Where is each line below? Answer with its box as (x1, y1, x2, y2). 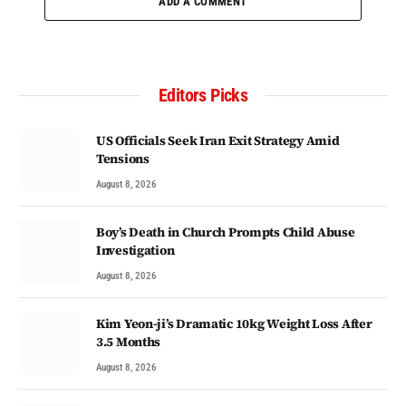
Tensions (96, 149, 150, 168)
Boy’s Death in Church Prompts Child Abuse (96, 222, 355, 241)
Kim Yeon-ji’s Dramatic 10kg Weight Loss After (96, 314, 372, 333)
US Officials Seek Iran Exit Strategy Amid (96, 130, 340, 150)
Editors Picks (158, 83, 248, 106)
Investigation (96, 240, 175, 259)
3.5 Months (96, 332, 161, 351)
